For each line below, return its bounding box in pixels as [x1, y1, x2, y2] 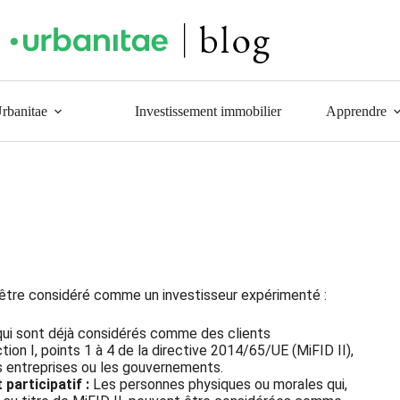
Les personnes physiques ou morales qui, [89, 375, 348, 393]
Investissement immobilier [135, 103, 282, 119]
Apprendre [326, 103, 387, 119]
